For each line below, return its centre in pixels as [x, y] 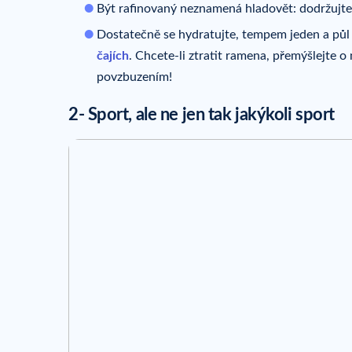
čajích [113, 56]
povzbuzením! [134, 77]
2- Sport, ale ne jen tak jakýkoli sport [202, 115]
